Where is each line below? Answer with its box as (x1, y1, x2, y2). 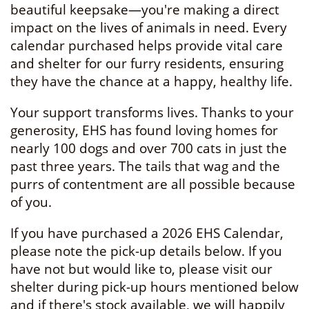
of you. (10, 193, 52, 211)
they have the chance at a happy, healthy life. (10, 72, 292, 90)
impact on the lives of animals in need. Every (10, 19, 287, 37)
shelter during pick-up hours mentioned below (10, 278, 299, 296)
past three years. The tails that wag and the (10, 157, 280, 175)
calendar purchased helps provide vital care (10, 37, 283, 54)
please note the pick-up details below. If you (10, 242, 282, 260)
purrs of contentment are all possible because (10, 175, 295, 193)
